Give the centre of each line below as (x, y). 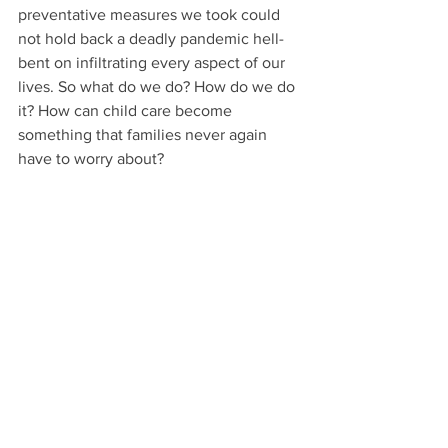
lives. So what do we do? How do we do (158, 86)
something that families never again (144, 134)
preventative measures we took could (151, 14)
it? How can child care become (127, 110)
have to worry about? (91, 158)
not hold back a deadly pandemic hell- (151, 38)
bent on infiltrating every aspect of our (153, 62)
